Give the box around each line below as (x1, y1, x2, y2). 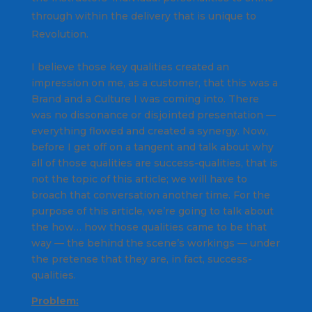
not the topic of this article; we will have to (31, 173, 247, 186)
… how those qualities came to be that (73, 221, 267, 234)
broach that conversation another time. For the (31, 189, 270, 202)
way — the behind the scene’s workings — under (31, 237, 280, 250)
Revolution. (31, 28, 88, 41)
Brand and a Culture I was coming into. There (31, 93, 259, 106)
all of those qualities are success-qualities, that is (31, 157, 278, 170)
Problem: (31, 295, 79, 308)
